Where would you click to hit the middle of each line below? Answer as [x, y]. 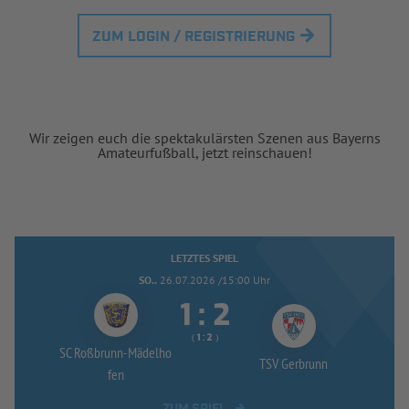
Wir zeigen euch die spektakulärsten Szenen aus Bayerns [204, 137]
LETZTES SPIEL [204, 257]
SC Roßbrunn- [94, 352]
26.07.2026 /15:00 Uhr [215, 279]
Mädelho [150, 352]
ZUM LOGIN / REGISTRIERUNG [194, 37]
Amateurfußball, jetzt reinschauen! [204, 152]
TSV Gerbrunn [294, 363]
